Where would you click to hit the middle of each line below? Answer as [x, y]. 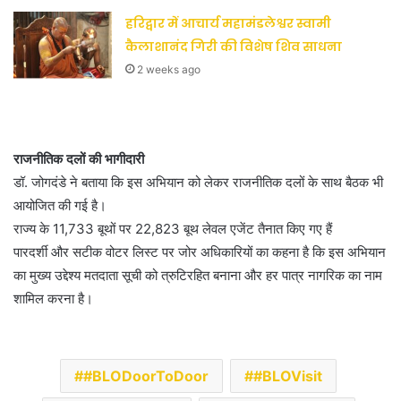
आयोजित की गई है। [60, 206]
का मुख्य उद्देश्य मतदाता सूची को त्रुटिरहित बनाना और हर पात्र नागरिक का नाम [198, 276]
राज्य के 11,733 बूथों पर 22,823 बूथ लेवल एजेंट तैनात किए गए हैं [173, 229]
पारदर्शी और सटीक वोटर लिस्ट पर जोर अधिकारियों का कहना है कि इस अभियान [200, 252]
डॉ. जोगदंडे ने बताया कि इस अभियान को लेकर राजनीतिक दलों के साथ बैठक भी [198, 183]
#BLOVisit [288, 376]
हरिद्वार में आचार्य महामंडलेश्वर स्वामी [229, 24]
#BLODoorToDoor [146, 376]
